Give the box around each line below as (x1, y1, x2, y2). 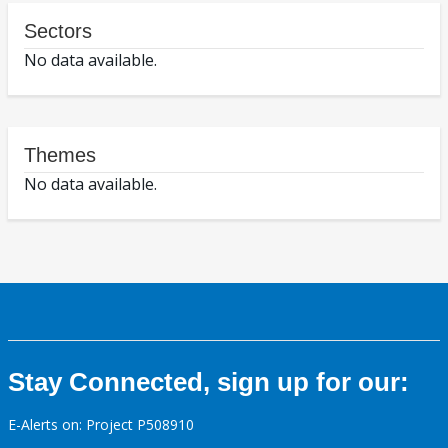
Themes (24, 144, 96, 167)
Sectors (24, 20, 92, 43)
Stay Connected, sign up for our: (8, 367, 409, 398)
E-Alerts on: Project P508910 (8, 415, 194, 435)
